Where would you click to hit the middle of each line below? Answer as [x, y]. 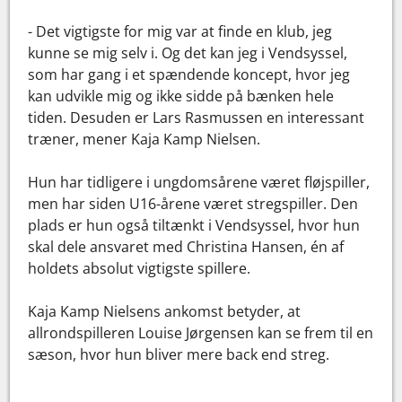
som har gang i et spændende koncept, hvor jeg [189, 75]
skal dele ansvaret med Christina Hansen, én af [186, 247]
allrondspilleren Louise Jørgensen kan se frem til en [201, 333]
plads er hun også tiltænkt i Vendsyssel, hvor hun [194, 226]
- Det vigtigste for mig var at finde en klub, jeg [180, 32]
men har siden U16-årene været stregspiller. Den [193, 204]
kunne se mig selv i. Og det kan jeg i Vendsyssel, [188, 53]
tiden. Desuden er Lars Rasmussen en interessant [197, 118]
